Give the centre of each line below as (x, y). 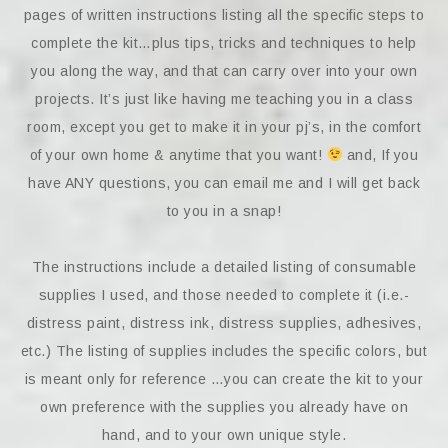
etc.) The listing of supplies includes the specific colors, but (224, 351)
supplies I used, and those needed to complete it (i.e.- (224, 295)
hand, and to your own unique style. (224, 435)
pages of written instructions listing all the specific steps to (224, 15)
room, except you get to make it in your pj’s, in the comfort (224, 127)
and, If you (380, 155)
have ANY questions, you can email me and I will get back (224, 183)
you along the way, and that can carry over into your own (224, 71)
